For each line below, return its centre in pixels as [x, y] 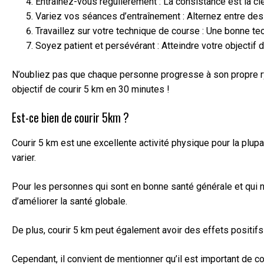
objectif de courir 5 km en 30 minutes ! [91, 89]
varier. [24, 158]
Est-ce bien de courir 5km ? [70, 117]
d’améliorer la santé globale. [70, 202]
